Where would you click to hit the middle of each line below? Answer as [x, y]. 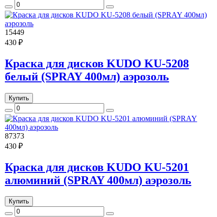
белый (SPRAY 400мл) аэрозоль [87, 76]
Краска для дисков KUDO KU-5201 [97, 167]
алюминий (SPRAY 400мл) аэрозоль [98, 180]
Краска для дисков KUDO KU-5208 [97, 63]
